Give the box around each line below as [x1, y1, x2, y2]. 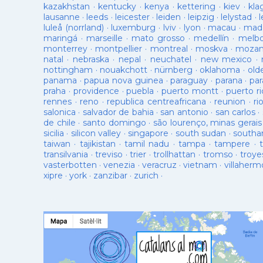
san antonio [160, 107, 208, 117]
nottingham [43, 65, 93, 75]
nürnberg [154, 65, 193, 75]
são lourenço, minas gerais [153, 117, 262, 128]
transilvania [43, 149, 88, 160]
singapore [128, 128, 169, 139]
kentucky [98, 1, 136, 12]
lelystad [221, 12, 252, 22]
